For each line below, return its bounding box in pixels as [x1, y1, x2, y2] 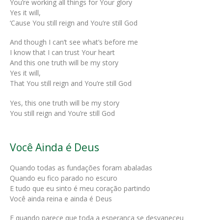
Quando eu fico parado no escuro [10, 173, 117, 183]
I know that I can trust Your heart [10, 48, 115, 57]
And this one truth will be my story [10, 58, 118, 68]
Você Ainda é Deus [10, 140, 99, 155]
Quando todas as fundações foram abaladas [10, 163, 152, 172]
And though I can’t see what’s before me [10, 37, 138, 47]
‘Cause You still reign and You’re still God [10, 18, 137, 27]
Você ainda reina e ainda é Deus [10, 193, 112, 203]
